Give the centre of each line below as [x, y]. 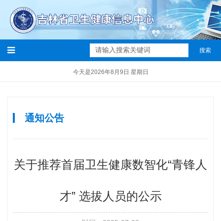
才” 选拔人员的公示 [110, 196]
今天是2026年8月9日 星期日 [110, 72]
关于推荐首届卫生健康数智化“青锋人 [110, 165]
